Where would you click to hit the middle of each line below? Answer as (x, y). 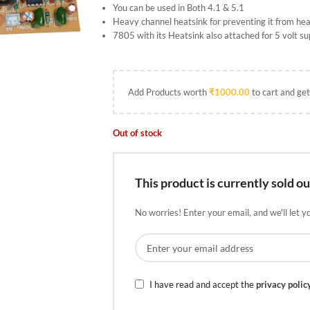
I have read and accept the (202, 284)
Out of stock (137, 133)
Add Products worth (168, 92)
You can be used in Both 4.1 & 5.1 (178, 8)
